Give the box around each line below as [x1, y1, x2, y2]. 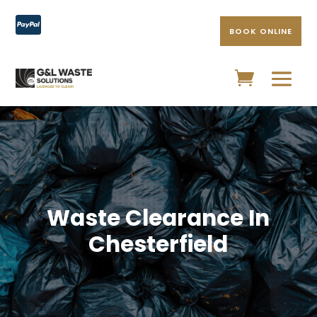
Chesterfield [88, 229, 229, 260]
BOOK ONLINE [229, 25, 292, 37]
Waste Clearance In [47, 202, 270, 234]
